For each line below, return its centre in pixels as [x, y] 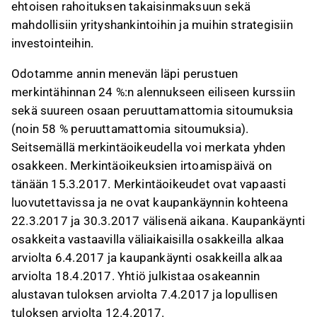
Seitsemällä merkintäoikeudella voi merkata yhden [149, 147]
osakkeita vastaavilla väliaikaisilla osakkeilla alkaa [148, 239]
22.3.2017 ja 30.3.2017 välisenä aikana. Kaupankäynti [158, 221]
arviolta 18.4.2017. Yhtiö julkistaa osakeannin [136, 276]
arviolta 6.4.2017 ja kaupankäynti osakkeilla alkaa [147, 258]
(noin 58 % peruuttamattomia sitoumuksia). [130, 129]
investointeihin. [53, 43]
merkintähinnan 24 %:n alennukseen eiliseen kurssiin [154, 92]
